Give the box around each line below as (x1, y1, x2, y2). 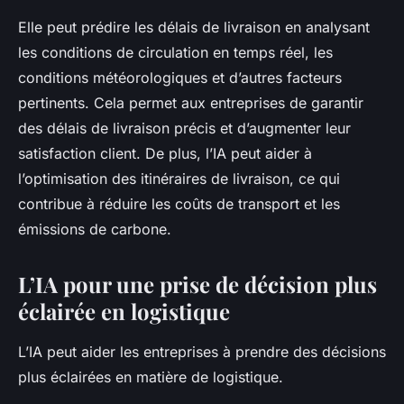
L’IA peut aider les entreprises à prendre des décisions (18, 343, 386, 362)
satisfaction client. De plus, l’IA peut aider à (18, 144, 312, 163)
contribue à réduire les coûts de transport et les (18, 195, 340, 214)
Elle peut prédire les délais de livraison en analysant (18, 18, 370, 37)
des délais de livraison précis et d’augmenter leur (18, 119, 351, 138)
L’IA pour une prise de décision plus (18, 270, 377, 299)
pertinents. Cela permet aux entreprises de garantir (18, 94, 363, 113)
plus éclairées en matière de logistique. (18, 368, 283, 387)
